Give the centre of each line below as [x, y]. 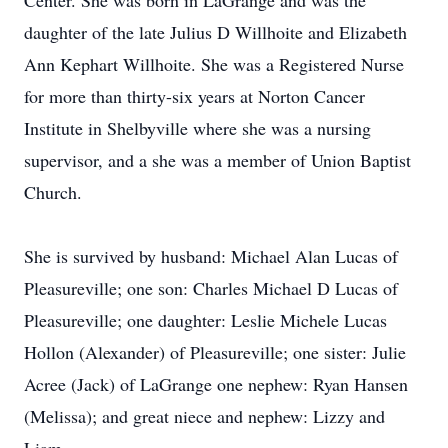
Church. [53, 192]
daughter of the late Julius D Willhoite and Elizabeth [215, 32]
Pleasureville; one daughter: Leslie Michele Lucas [205, 320]
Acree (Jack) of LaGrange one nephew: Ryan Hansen [216, 384]
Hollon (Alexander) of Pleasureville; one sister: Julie [215, 352]
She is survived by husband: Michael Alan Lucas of [211, 256]
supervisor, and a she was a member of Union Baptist [217, 160]
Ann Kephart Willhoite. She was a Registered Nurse [214, 64]
